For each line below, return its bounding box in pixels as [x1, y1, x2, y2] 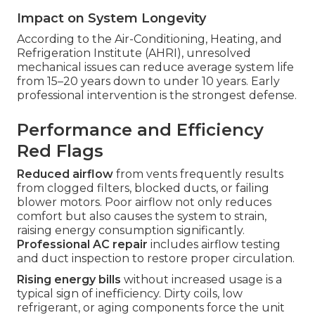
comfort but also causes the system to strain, [17, 209, 266, 223]
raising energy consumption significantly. [17, 223, 245, 237]
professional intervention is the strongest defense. [17, 88, 297, 102]
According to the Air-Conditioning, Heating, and [17, 32, 282, 46]
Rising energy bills [17, 272, 121, 286]
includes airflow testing [148, 237, 281, 251]
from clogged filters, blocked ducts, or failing [17, 181, 269, 195]
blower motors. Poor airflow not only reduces [17, 195, 271, 209]
